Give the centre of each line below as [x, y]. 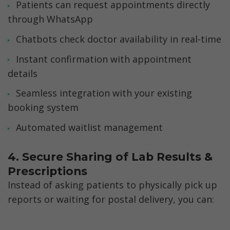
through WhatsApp [50, 19]
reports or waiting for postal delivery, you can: [111, 199]
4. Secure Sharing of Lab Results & [110, 157]
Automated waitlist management [89, 128]
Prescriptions [47, 171]
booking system [43, 108]
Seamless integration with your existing [104, 93]
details [23, 73]
